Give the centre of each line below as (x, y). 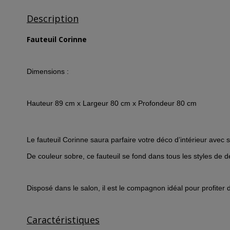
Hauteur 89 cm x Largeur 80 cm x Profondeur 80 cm (112, 103)
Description (53, 19)
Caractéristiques (63, 219)
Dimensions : (48, 71)
